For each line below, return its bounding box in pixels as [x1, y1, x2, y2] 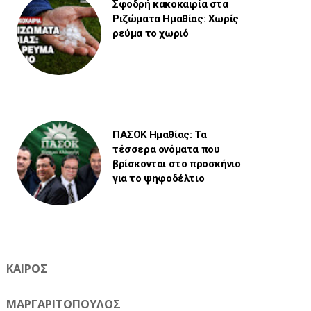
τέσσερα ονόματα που [112, 142, 220, 155]
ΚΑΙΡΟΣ [6, 260, 48, 276]
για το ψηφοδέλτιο [112, 171, 205, 185]
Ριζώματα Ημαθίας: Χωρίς [112, 12, 239, 25]
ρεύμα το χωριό [112, 26, 189, 40]
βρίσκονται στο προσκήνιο [112, 157, 241, 170]
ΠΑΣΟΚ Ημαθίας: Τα [112, 128, 207, 141]
